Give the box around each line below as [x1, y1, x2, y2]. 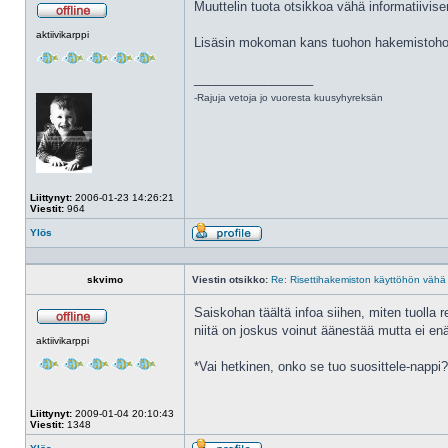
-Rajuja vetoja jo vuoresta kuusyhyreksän [194, 92, 383, 103]
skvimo [87, 274, 123, 285]
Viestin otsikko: [192, 274, 268, 285]
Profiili [263, 242, 290, 253]
